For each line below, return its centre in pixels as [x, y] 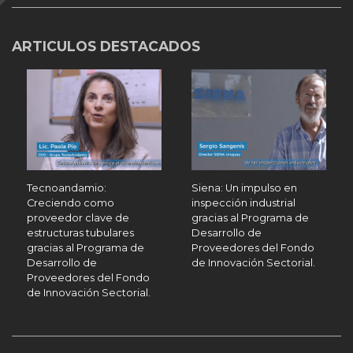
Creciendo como [71, 203]
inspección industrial [244, 203]
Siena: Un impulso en [245, 188]
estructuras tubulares [81, 232]
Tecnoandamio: [67, 188]
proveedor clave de [78, 217]
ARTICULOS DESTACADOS [106, 46]
